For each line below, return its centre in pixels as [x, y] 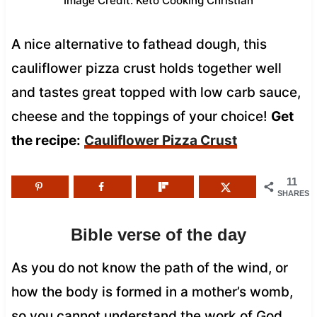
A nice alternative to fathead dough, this [139, 44]
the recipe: [46, 140]
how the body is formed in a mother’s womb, [152, 292]
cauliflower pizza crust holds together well [146, 68]
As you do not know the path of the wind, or [149, 267]
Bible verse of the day [158, 234]
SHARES [294, 193]
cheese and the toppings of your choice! [141, 116]
